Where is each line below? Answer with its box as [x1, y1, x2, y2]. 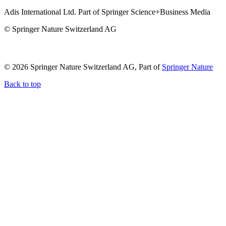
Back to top [4, 79, 41, 88]
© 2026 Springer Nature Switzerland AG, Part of [4, 62, 162, 71]
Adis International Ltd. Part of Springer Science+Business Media [4, 7, 210, 16]
